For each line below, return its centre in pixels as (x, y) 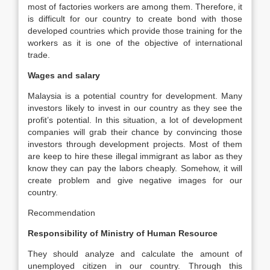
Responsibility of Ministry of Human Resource (123, 233)
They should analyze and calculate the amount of (135, 254)
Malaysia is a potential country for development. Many (135, 96)
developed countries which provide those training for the (135, 31)
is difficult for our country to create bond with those (135, 19)
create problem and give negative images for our (135, 180)
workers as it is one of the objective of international (135, 43)
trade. (39, 55)
